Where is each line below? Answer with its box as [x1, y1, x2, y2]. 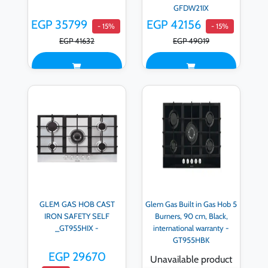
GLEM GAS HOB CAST [39, 199, 115, 209]
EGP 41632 [59, 36, 95, 46]
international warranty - [153, 223, 229, 233]
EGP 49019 [173, 36, 209, 46]
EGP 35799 [31, 17, 87, 32]
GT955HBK [173, 234, 209, 245]
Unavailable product [150, 254, 232, 266]
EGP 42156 [146, 17, 201, 32]
